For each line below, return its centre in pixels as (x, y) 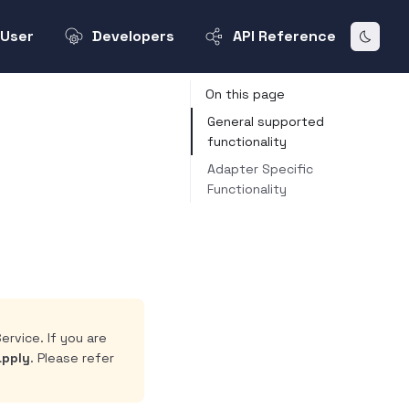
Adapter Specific (260, 169)
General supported (266, 121)
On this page (245, 94)
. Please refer (72, 358)
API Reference (284, 37)
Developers (133, 37)
